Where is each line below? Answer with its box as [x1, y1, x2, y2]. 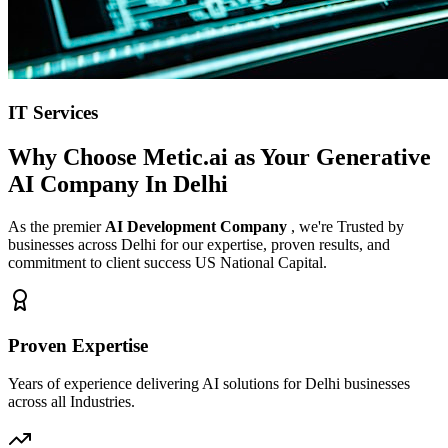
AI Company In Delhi [8, 171, 228, 198]
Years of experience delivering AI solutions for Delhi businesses [8, 375, 410, 393]
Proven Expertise [8, 334, 148, 356]
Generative [316, 144, 431, 171]
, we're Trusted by [291, 217, 404, 235]
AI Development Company [105, 217, 291, 235]
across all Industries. [8, 393, 135, 411]
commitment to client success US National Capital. [8, 253, 327, 271]
